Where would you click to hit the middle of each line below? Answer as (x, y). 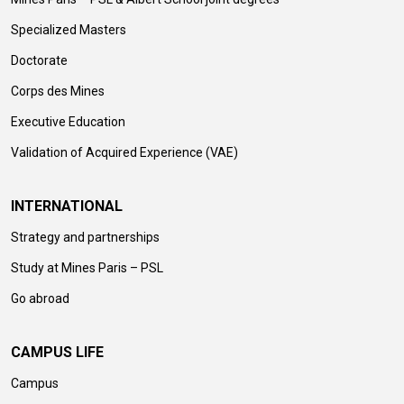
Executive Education (68, 121)
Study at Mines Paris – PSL (87, 267)
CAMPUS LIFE (57, 352)
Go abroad (40, 298)
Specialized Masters (69, 29)
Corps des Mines (58, 91)
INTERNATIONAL (67, 206)
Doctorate (39, 60)
